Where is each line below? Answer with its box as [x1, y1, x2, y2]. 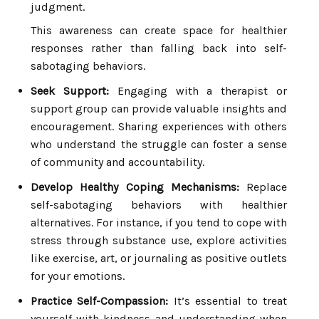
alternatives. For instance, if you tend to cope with [31, 216, 287, 229]
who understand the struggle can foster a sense [31, 137, 287, 151]
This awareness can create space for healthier [31, 23, 287, 37]
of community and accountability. [31, 155, 204, 169]
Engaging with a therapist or [108, 84, 288, 98]
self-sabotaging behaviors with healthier [31, 198, 287, 211]
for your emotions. [31, 269, 125, 283]
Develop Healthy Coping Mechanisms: [31, 180, 239, 194]
